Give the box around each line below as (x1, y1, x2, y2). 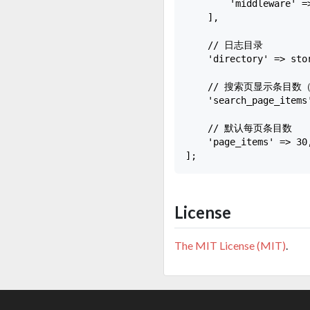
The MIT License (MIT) (174, 238, 286, 252)
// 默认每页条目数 (185, 122, 292, 134)
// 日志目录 (185, 39, 263, 51)
